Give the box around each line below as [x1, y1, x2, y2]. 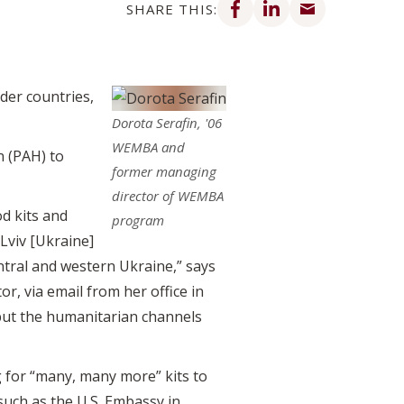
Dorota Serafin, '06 [112, 113, 222, 132]
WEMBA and [112, 137, 185, 156]
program [112, 210, 164, 229]
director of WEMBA [112, 186, 224, 205]
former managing [112, 161, 216, 180]
